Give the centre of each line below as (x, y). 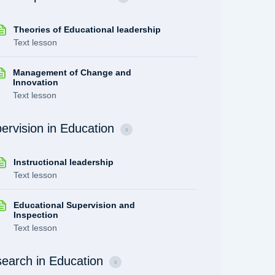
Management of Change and (72, 72)
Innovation (36, 82)
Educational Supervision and (75, 205)
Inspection (36, 215)
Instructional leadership (64, 162)
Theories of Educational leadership (87, 29)
